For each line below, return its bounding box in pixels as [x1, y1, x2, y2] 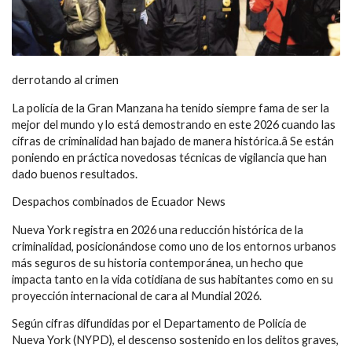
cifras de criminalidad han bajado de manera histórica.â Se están [12, 134, 334, 148]
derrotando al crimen [12, 73, 119, 87]
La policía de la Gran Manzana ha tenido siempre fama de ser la [12, 101, 329, 115]
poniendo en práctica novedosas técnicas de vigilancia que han [12, 150, 327, 164]
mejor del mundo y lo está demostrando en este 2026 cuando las [12, 117, 335, 131]
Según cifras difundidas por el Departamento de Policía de [12, 317, 306, 331]
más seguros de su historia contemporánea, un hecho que [12, 255, 303, 269]
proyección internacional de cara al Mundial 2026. [12, 288, 262, 302]
